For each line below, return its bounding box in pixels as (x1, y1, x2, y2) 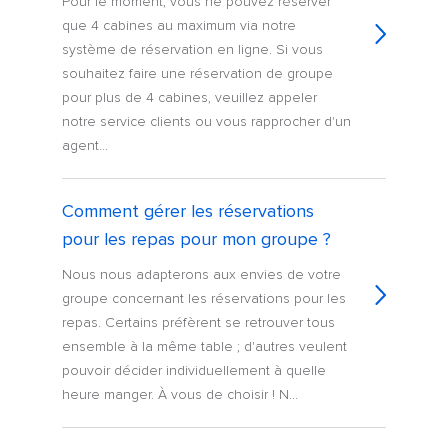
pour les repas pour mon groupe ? (62, 228, 332, 251)
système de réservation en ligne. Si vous (62, 41, 324, 59)
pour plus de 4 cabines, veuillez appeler (62, 89, 318, 107)
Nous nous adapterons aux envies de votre (62, 266, 342, 284)
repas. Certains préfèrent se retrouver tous (62, 314, 336, 332)
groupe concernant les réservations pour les (62, 290, 347, 308)
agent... (62, 137, 109, 155)
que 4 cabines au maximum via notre (62, 17, 297, 35)
